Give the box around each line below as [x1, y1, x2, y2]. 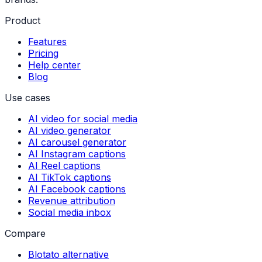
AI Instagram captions [28, 148, 126, 160]
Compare [5, 227, 46, 240]
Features [28, 36, 67, 48]
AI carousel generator [28, 136, 126, 149]
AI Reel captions [28, 160, 101, 172]
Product [5, 15, 40, 27]
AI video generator [28, 125, 111, 137]
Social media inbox [28, 206, 111, 219]
